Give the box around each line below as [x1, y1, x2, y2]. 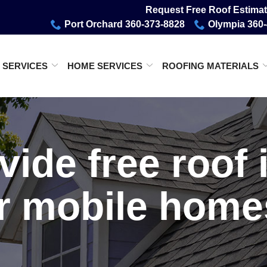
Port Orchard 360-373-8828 [64, 19, 185, 29]
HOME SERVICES [67, 60, 142, 71]
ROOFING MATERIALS [162, 60, 259, 71]
